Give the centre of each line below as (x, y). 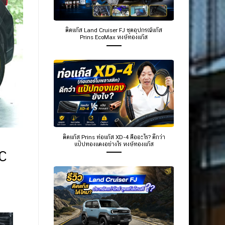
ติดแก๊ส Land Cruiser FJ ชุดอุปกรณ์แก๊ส (114, 30)
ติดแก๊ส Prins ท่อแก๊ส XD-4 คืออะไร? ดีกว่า (114, 137)
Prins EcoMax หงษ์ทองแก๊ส (114, 37)
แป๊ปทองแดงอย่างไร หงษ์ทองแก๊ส (114, 144)
